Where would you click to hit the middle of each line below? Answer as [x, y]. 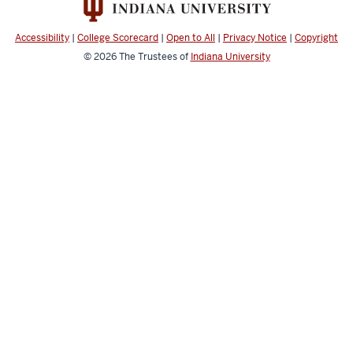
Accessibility [42, 38]
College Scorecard [118, 38]
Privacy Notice [255, 38]
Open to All [191, 38]
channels [54, 17]
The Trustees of [154, 57]
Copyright [316, 38]
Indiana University [230, 57]
